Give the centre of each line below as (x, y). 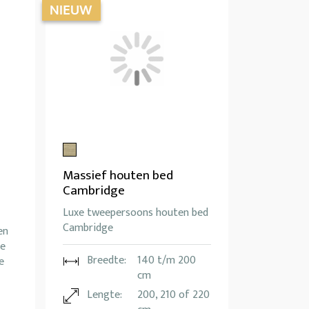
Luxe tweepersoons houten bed (136, 213)
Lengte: (104, 295)
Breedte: (107, 261)
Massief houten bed (118, 176)
